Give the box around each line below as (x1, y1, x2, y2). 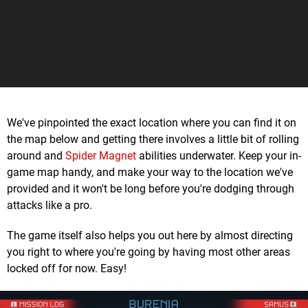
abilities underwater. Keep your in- (136, 149, 301, 163)
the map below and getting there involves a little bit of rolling (7, 133, 299, 146)
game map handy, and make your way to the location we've (7, 166, 293, 179)
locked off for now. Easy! (7, 262, 126, 276)
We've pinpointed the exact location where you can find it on (7, 116, 296, 130)
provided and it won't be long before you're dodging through (7, 182, 294, 196)
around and (7, 149, 65, 163)
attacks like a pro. (7, 199, 92, 212)
